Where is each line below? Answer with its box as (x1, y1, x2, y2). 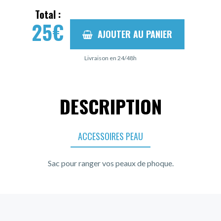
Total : (35, 7, 61, 22)
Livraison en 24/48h (84, 54, 137, 62)
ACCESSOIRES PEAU (78, 129, 143, 143)
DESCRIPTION (59, 92, 162, 120)
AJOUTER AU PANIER (98, 27, 172, 40)
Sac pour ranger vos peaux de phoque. (47, 158, 174, 168)
